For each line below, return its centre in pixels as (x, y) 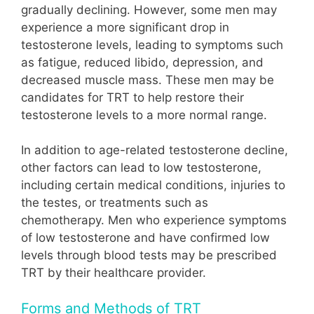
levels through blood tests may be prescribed (149, 255)
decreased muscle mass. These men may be (148, 80)
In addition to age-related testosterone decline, (155, 150)
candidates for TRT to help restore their (132, 97)
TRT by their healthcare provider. (114, 273)
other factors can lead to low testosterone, (141, 168)
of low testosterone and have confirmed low (145, 238)
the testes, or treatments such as (115, 203)
